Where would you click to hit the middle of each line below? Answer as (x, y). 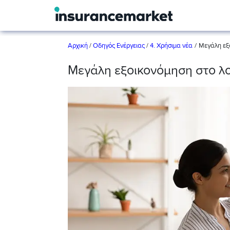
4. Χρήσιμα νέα (171, 46)
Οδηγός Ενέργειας (119, 46)
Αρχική (79, 46)
